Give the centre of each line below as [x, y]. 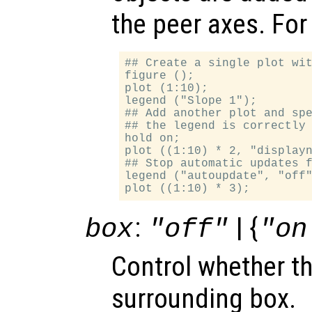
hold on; [153, 138]
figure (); [160, 76]
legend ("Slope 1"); [191, 101]
